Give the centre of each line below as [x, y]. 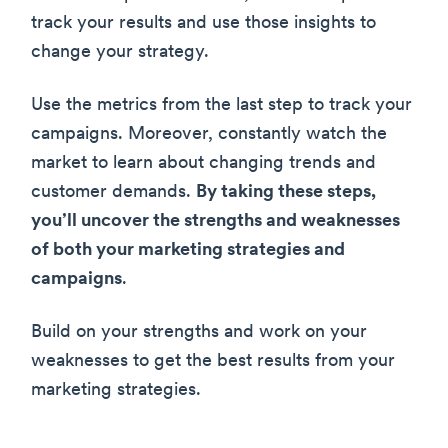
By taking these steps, [286, 192]
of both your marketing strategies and [188, 250]
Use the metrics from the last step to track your [221, 105]
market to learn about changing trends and [203, 163]
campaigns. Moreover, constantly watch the [209, 134]
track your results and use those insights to [203, 23]
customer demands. [113, 192]
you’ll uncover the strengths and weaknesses [215, 221]
